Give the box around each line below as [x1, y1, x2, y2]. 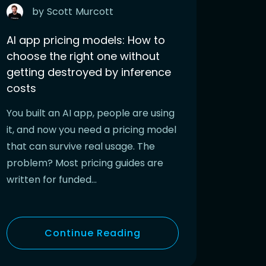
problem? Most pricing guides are [7, 156, 163, 170]
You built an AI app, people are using [7, 106, 175, 120]
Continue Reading [45, 226, 141, 240]
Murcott [75, 4, 113, 18]
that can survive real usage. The [7, 139, 155, 153]
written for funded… [7, 172, 97, 186]
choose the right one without [7, 48, 160, 64]
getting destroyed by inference [7, 64, 171, 80]
